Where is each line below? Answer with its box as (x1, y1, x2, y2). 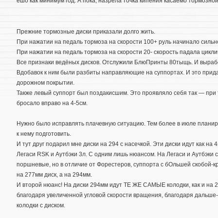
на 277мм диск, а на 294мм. (17, 171, 92, 179)
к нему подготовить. (17, 130, 71, 138)
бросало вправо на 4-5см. (17, 99, 88, 107)
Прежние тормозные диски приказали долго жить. (17, 28, 155, 35)
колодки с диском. (17, 202, 65, 209)
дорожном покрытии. (17, 79, 74, 86)
